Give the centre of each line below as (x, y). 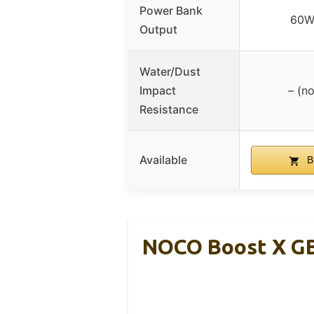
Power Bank (171, 11)
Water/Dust (170, 72)
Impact (158, 91)
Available (163, 160)
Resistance (169, 110)
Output (158, 30)
